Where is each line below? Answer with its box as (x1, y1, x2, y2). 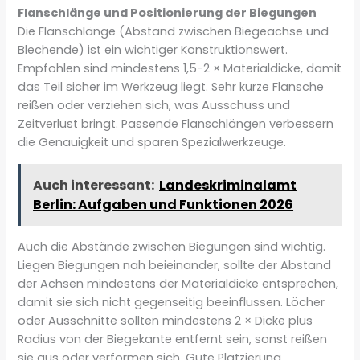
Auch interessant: (33, 175, 155, 194)
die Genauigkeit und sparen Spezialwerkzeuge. (18, 134, 287, 151)
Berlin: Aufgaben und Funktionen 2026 (33, 194, 294, 214)
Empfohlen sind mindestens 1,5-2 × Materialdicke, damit (18, 60, 342, 77)
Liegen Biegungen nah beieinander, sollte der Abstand (18, 256, 332, 273)
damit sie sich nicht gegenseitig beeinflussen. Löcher (18, 293, 325, 310)
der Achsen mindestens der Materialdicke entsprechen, (18, 275, 339, 292)
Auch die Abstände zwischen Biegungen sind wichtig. (18, 238, 326, 255)
